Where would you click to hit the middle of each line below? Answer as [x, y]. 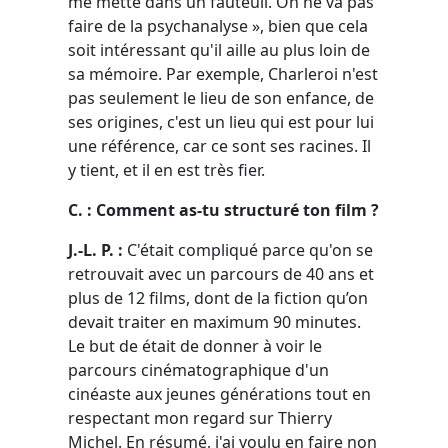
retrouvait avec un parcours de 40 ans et [221, 273]
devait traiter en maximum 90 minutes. [214, 321]
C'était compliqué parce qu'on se [248, 249]
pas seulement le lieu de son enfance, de [221, 97]
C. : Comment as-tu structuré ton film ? [223, 209]
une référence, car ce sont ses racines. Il [219, 145]
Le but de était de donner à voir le [195, 345]
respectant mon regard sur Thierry [200, 417]
